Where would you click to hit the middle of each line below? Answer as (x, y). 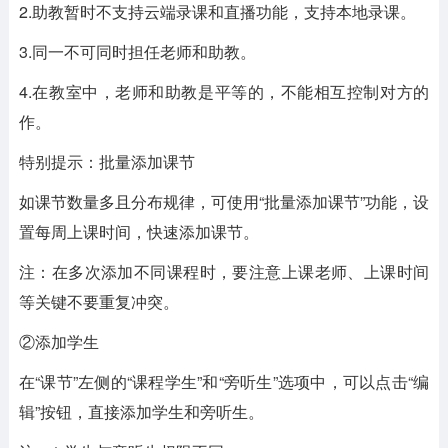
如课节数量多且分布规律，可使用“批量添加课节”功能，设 (224, 201)
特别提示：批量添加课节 (106, 161)
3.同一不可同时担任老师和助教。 (137, 51)
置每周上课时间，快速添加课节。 (138, 231)
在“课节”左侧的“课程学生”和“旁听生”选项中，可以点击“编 (224, 381)
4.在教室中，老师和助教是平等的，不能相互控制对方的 (224, 91)
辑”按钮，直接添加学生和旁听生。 (141, 411)
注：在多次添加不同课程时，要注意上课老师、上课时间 (224, 271)
